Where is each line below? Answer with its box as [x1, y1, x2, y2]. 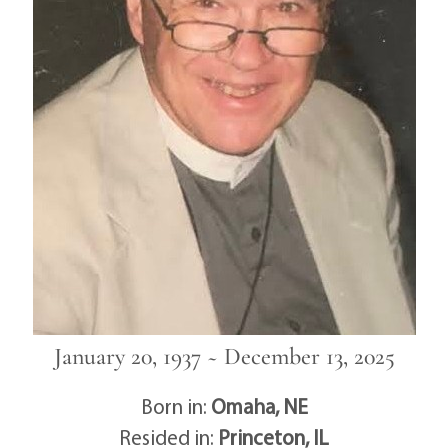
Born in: [140, 393, 211, 419]
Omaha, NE [210, 393, 308, 419]
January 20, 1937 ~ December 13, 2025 [53, 342, 395, 371]
